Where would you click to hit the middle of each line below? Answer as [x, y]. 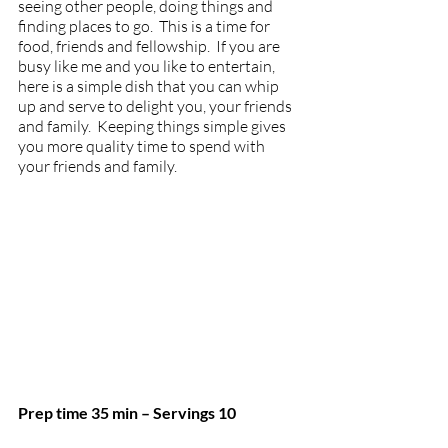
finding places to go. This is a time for [145, 26]
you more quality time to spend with [143, 146]
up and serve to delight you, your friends [156, 106]
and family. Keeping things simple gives [153, 126]
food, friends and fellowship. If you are [150, 46]
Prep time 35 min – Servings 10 [128, 413]
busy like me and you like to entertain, [148, 66]
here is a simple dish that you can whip [150, 86]
